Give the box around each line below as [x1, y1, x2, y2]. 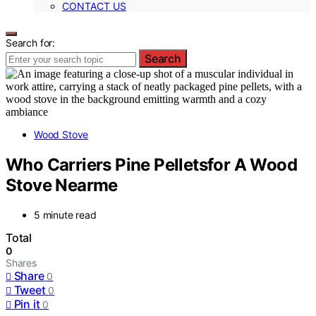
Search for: [6, 36, 56, 49]
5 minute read [34, 209, 97, 221]
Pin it [13, 297, 40, 312]
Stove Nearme [6, 174, 118, 195]
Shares [6, 257, 37, 269]
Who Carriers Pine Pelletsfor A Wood [6, 154, 297, 175]
